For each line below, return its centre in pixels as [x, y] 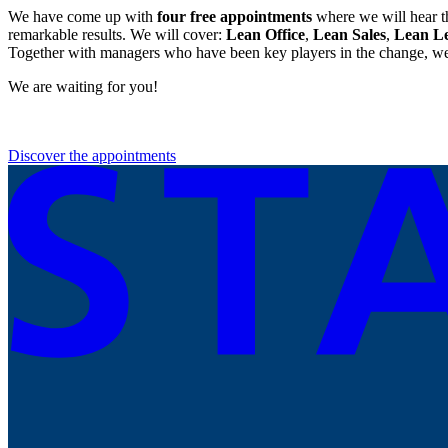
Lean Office [265, 35]
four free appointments [234, 17]
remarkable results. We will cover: [117, 35]
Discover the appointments [92, 156]
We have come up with [82, 17]
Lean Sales [349, 35]
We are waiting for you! [83, 87]
